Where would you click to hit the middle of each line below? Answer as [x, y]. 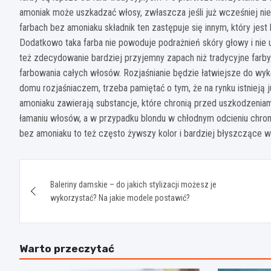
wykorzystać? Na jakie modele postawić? [120, 198]
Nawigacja [66, 171]
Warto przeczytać [67, 249]
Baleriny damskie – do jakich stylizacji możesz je [133, 185]
